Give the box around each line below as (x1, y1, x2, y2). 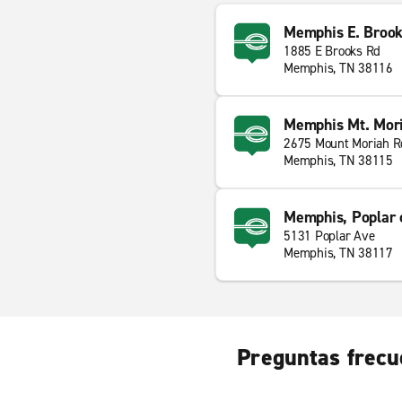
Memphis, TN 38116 (284, 59, 393, 77)
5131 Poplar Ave (284, 227, 375, 245)
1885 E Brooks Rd (284, 42, 380, 60)
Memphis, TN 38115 (284, 152, 393, 170)
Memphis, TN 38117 (284, 244, 393, 262)
